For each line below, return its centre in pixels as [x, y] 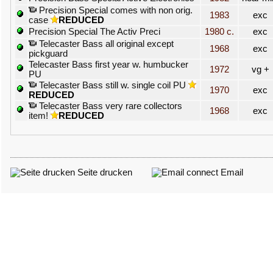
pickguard [48, 54]
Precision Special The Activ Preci [94, 32]
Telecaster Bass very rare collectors [109, 106]
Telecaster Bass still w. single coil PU [111, 85]
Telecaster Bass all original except [105, 44]
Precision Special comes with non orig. [115, 10]
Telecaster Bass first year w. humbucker [108, 65]
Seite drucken [104, 172]
